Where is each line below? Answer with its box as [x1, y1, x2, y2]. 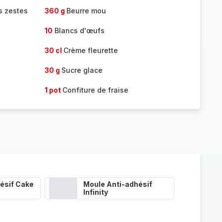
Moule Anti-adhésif [83, 180, 152, 188]
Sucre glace [61, 66, 103, 74]
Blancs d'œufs [52, 26, 105, 35]
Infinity [83, 188, 108, 196]
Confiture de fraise [62, 86, 128, 94]
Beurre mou [66, 6, 106, 15]
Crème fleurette [63, 46, 118, 55]
